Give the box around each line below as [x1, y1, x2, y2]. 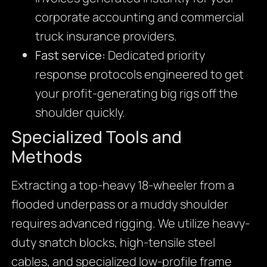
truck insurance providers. [35, 28, 177, 45]
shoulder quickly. [35, 104, 125, 121]
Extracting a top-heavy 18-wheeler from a [11, 177, 234, 194]
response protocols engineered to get [35, 66, 244, 83]
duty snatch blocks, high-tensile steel [11, 234, 215, 251]
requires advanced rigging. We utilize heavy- [11, 215, 250, 232]
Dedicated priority [105, 47, 205, 64]
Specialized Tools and [11, 125, 182, 148]
